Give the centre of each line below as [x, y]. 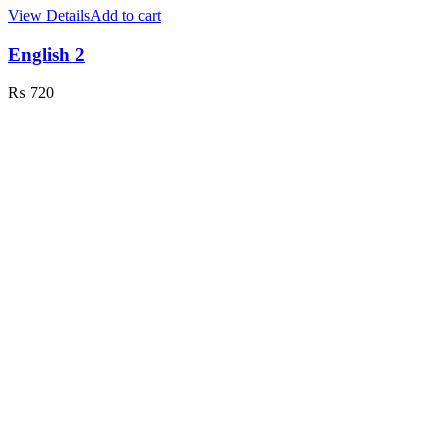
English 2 [46, 54]
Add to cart [125, 15]
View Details [49, 15]
